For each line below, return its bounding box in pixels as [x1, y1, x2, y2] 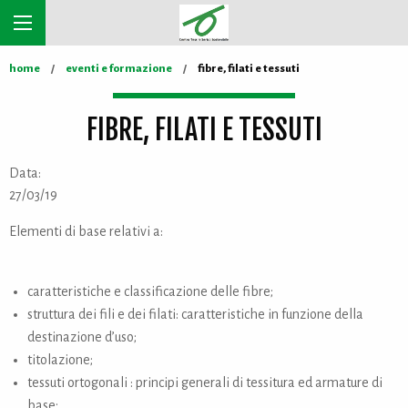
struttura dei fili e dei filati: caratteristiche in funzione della [27, 307, 363, 321]
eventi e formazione [66, 63, 172, 75]
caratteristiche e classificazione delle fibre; [27, 284, 273, 299]
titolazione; [27, 352, 93, 367]
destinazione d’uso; [27, 330, 137, 344]
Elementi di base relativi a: [9, 224, 163, 239]
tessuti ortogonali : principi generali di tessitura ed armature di [27, 375, 382, 390]
